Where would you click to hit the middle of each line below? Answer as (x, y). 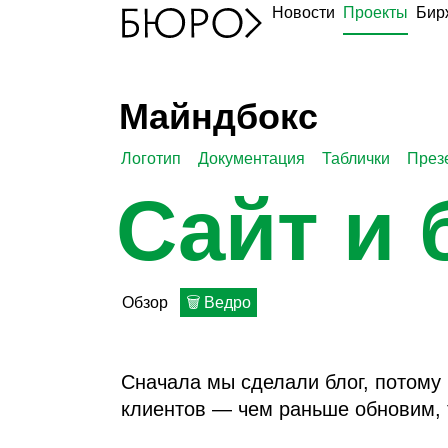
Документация (251, 158)
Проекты (375, 12)
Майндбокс (219, 116)
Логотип (150, 158)
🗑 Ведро (218, 302)
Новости (303, 12)
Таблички (355, 158)
